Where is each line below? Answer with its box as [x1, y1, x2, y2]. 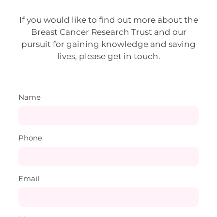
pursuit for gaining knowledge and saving [21, 37, 196, 51]
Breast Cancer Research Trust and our [31, 25, 186, 39]
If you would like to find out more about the [19, 13, 198, 27]
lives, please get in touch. [57, 49, 160, 63]
